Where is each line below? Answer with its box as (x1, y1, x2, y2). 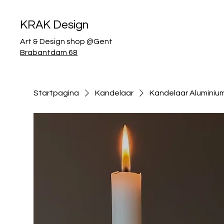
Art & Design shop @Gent (20, 37, 113, 45)
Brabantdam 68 (20, 48, 78, 56)
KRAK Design (20, 19, 89, 31)
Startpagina (33, 89, 79, 97)
